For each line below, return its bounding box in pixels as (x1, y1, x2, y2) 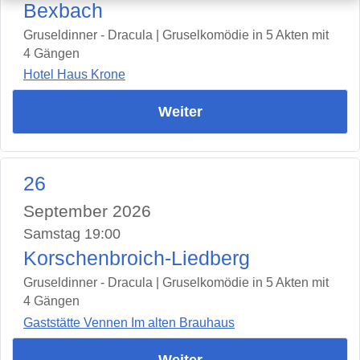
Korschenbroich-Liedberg (23, 247, 250, 270)
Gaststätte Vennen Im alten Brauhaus (23, 315, 235, 329)
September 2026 (23, 202, 151, 221)
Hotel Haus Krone (23, 67, 125, 82)
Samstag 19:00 (23, 226, 121, 243)
